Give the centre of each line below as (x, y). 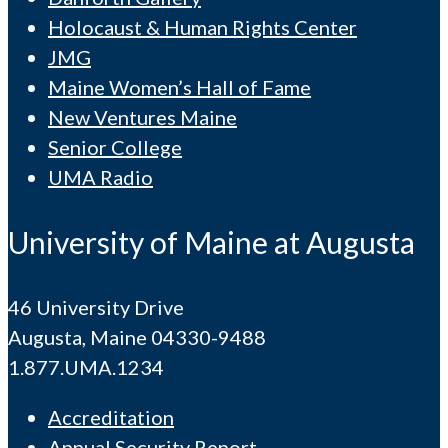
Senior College (115, 146)
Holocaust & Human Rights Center (202, 26)
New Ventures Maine (142, 116)
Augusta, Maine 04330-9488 (137, 336)
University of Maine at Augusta (211, 241)
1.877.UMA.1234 (86, 366)
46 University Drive (96, 306)
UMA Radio (100, 176)
